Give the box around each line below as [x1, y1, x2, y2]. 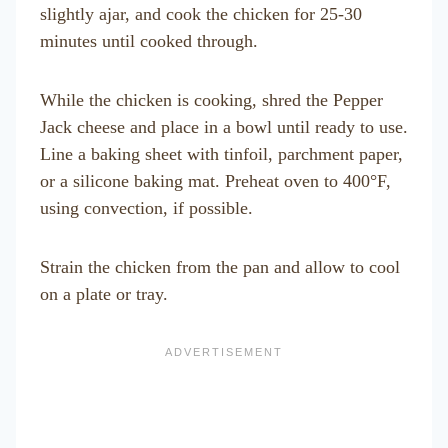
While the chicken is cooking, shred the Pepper [40, 90, 383, 110]
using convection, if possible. [40, 198, 258, 218]
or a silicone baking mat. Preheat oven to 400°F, [40, 171, 391, 191]
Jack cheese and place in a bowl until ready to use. [40, 117, 408, 137]
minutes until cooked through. [40, 31, 258, 51]
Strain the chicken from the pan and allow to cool [40, 257, 400, 277]
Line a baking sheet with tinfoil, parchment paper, [40, 144, 403, 164]
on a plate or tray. [40, 284, 168, 304]
